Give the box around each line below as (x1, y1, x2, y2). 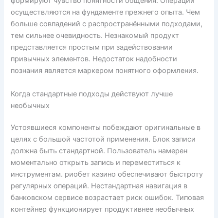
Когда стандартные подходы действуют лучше (11, 89, 173, 98)
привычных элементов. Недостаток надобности (11, 54, 178, 64)
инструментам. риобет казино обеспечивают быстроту (11, 170, 203, 179)
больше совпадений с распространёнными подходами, (11, 19, 203, 29)
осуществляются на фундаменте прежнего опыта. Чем (11, 8, 200, 17)
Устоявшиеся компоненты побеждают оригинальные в (11, 123, 201, 132)
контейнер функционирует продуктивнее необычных (11, 205, 195, 214)
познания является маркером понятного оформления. (11, 66, 199, 75)
